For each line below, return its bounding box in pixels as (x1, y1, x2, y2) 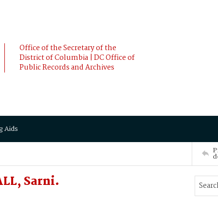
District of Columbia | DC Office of (19, 52, 135, 64)
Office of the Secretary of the (19, 42, 116, 54)
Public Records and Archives (19, 62, 114, 73)
